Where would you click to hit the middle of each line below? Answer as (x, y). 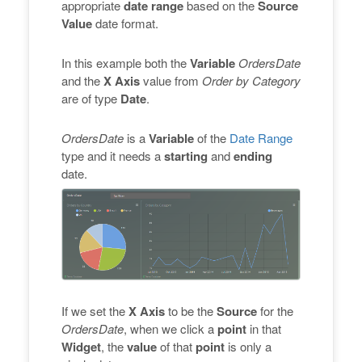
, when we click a (170, 328)
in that (264, 328)
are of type (91, 99)
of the (212, 138)
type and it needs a (113, 156)
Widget (81, 346)
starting (186, 156)
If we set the (95, 310)
